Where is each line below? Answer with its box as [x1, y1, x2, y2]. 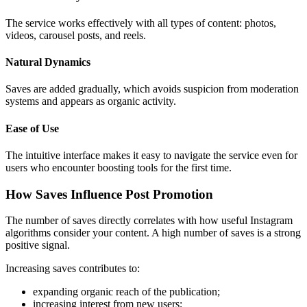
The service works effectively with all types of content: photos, [5, 16, 276, 29]
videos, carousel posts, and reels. [5, 29, 146, 41]
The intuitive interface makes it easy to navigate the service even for [5, 149, 297, 161]
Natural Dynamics [5, 56, 90, 69]
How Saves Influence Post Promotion [5, 186, 213, 201]
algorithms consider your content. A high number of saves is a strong [5, 227, 301, 239]
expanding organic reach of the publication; [33, 286, 220, 298]
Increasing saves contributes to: [5, 262, 140, 275]
